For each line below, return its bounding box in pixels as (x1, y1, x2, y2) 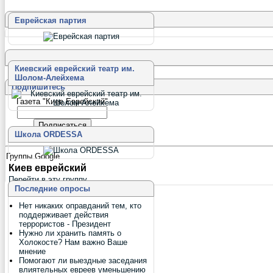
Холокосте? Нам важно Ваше (19, 238, 127, 247)
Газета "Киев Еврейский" (16, 97, 108, 106)
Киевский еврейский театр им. (15, 64, 135, 73)
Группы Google (6, 151, 60, 161)
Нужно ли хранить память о (19, 229, 121, 238)
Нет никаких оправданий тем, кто (19, 201, 141, 210)
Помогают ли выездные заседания (19, 256, 147, 265)
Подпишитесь (12, 82, 65, 91)
